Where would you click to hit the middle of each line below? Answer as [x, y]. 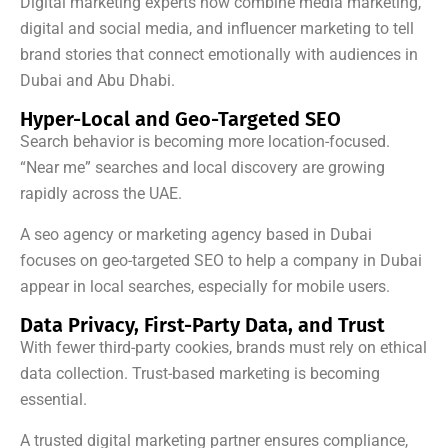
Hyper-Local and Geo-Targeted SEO [180, 119]
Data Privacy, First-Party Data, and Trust [202, 325]
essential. [53, 400]
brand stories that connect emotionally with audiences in [219, 55]
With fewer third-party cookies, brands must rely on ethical [223, 348]
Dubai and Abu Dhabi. [97, 81]
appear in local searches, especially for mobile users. [205, 287]
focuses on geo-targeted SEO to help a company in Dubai [221, 261]
